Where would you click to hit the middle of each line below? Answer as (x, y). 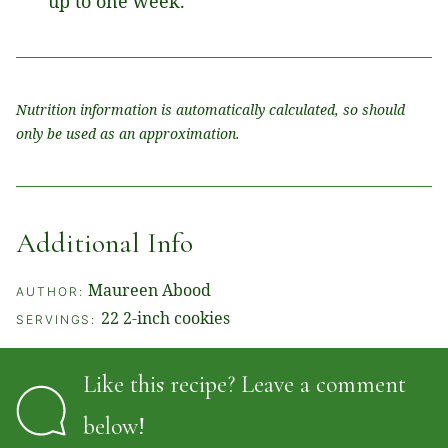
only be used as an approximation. (128, 133)
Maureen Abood (150, 289)
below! (114, 426)
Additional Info (104, 242)
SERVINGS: (59, 319)
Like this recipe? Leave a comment (245, 384)
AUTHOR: (52, 291)
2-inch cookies (177, 317)
